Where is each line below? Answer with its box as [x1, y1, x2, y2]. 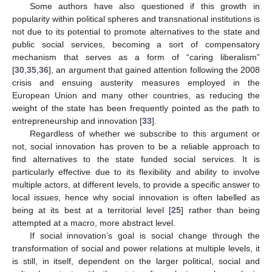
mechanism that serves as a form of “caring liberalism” [12, 52, 260, 63]
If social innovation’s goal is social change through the [29, 231, 260, 241]
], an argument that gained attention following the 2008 [49, 65, 260, 75]
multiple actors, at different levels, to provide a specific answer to [12, 180, 260, 190]
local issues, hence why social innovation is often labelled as [12, 192, 260, 203]
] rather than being [181, 205, 260, 216]
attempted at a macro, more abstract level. [12, 218, 175, 228]
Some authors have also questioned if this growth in [29, 1, 260, 12]
